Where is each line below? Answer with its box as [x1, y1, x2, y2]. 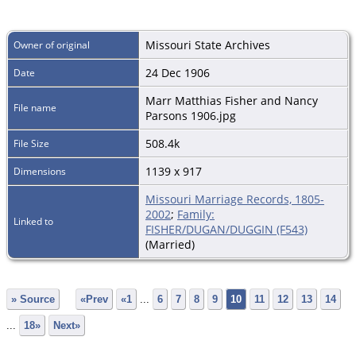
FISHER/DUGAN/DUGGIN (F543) [145, 222, 308, 238]
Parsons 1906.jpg [145, 108, 236, 124]
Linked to [14, 215, 53, 229]
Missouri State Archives [145, 37, 270, 53]
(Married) [145, 237, 195, 253]
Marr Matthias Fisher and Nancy [145, 93, 318, 109]
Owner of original [14, 38, 90, 52]
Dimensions [14, 164, 66, 179]
